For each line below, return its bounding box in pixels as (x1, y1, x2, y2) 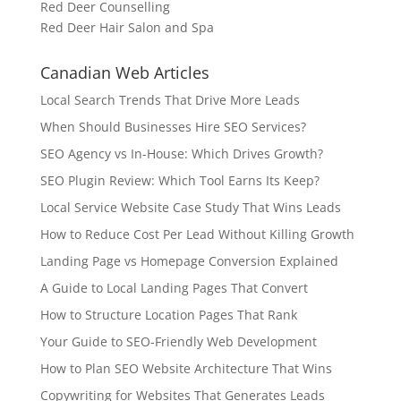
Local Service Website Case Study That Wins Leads (39, 199, 341, 216)
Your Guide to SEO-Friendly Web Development (39, 333, 317, 350)
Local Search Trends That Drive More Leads (39, 91, 300, 108)
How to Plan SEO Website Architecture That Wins (39, 360, 332, 377)
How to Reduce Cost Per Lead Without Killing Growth (39, 226, 354, 243)
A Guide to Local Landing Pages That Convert (39, 279, 308, 296)
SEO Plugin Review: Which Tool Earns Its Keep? (39, 172, 320, 189)
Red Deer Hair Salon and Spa (39, 19, 214, 36)
